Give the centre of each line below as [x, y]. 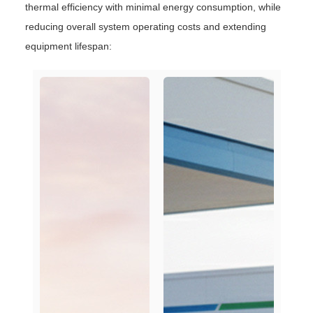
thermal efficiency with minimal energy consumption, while [153, 7]
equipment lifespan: [68, 46]
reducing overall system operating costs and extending [146, 27]
